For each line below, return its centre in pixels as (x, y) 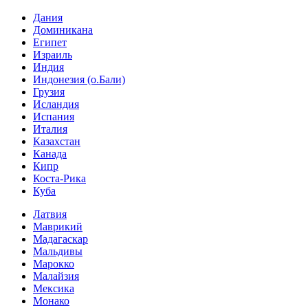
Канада (50, 154)
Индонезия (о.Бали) (79, 79)
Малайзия (56, 276)
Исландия (56, 104)
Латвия (50, 214)
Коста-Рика (59, 178)
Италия (50, 129)
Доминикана (63, 30)
